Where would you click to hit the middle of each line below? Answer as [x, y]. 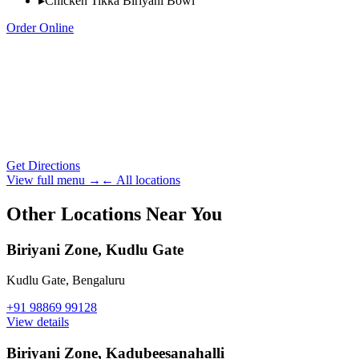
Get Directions [43, 165]
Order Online [40, 27]
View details [38, 322]
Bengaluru [99, 280]
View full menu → [54, 179]
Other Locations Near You [114, 214]
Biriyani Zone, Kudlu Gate [95, 249]
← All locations [141, 179]
